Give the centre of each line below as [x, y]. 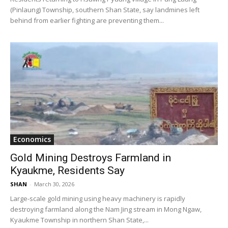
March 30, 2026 [54, 184]
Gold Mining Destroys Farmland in [91, 158]
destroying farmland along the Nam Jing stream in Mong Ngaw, [106, 209]
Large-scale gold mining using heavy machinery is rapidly [98, 198]
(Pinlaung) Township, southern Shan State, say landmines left [105, 10]
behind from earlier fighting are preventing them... [87, 21]
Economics [32, 139]
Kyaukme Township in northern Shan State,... [79, 220]
